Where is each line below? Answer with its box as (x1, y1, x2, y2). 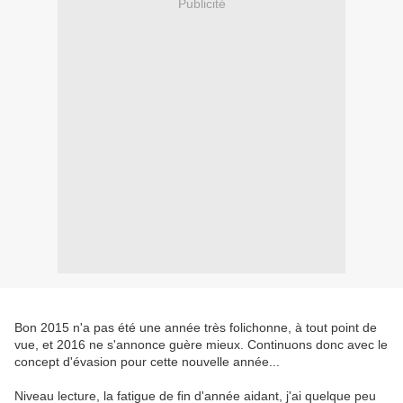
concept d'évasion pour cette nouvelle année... (14, 354, 280, 370)
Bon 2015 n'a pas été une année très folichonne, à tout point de (14, 320, 377, 336)
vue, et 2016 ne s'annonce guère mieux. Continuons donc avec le (14, 337, 388, 353)
